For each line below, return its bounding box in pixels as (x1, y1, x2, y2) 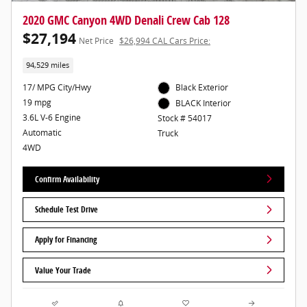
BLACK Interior (175, 97, 232, 109)
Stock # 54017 (157, 112, 212, 125)
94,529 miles (26, 60, 70, 71)
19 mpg (23, 97, 51, 109)
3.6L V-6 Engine (23, 112, 81, 124)
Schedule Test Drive (35, 204, 99, 216)
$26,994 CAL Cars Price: (119, 34, 210, 47)
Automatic (23, 127, 62, 139)
